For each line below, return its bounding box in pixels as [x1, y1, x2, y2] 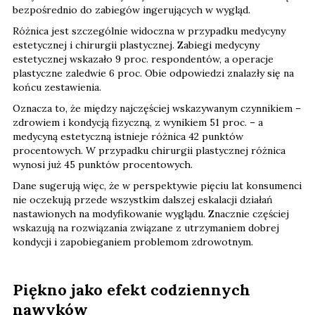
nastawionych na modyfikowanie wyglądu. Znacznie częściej [13, 207, 289, 220]
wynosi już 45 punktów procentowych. [13, 157, 193, 171]
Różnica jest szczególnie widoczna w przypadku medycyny [13, 24, 285, 37]
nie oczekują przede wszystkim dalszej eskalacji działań [13, 193, 273, 206]
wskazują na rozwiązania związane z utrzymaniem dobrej [13, 221, 279, 234]
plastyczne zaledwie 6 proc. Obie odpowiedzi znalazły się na [13, 66, 294, 79]
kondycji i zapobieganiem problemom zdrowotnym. [13, 235, 253, 248]
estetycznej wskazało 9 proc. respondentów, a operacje [13, 52, 274, 65]
